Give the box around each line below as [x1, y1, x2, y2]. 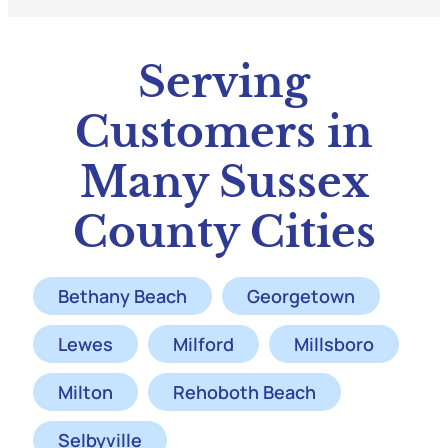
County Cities [72, 206, 376, 259]
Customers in [75, 106, 373, 159]
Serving [138, 56, 310, 109]
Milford [173, 332, 234, 357]
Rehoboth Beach [173, 380, 316, 405]
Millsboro [294, 332, 374, 357]
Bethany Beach [58, 284, 187, 309]
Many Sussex [79, 156, 369, 209]
